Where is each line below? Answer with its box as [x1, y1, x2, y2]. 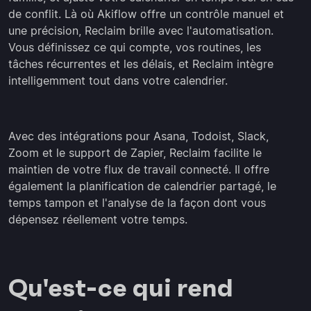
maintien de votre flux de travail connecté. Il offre [8, 162, 269, 177]
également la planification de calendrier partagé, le [8, 179, 276, 194]
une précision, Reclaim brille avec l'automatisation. [8, 24, 274, 38]
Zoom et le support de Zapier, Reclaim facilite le [8, 146, 262, 160]
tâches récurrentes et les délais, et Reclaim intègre [8, 57, 274, 72]
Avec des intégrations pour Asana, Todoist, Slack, [8, 129, 269, 144]
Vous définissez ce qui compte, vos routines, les [8, 40, 261, 55]
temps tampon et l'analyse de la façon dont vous [8, 196, 266, 210]
